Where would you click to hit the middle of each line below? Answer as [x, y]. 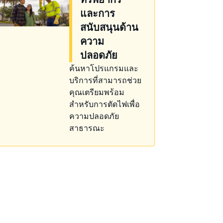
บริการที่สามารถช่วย [105, 80]
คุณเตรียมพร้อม [97, 92]
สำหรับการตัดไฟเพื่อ [105, 104]
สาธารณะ [87, 128]
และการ [98, 13]
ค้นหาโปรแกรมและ [104, 68]
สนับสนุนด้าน [109, 27]
